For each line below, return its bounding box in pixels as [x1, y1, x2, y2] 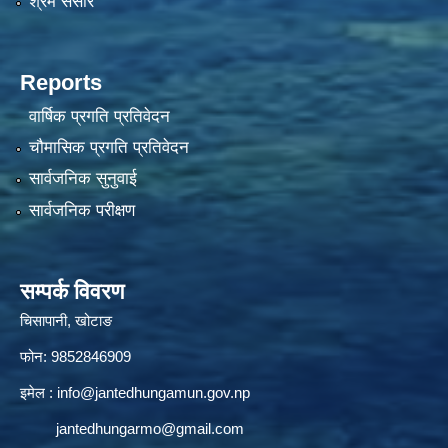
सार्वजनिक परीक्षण [28, 200, 135, 220]
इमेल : [20, 383, 57, 401]
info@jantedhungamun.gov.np [57, 383, 250, 401]
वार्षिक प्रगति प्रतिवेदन [28, 106, 170, 126]
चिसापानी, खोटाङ [20, 311, 112, 329]
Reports [20, 70, 102, 96]
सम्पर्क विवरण [20, 278, 124, 304]
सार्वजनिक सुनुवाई [28, 169, 137, 189]
